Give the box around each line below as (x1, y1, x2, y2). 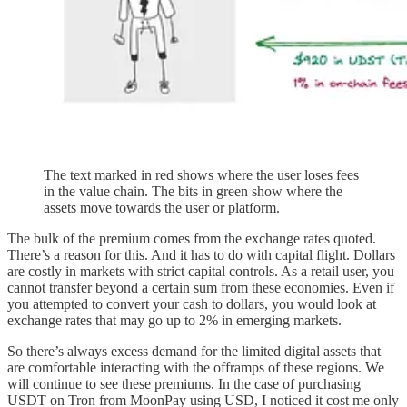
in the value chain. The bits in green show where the (44, 183, 342, 199)
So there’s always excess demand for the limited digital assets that (7, 342, 381, 359)
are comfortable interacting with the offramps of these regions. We (7, 359, 384, 375)
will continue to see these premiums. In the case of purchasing (7, 375, 361, 392)
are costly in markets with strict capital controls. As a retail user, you (7, 263, 394, 279)
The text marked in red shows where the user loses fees (44, 166, 359, 183)
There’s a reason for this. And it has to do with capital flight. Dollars (7, 246, 395, 263)
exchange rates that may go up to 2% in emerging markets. (7, 312, 342, 328)
